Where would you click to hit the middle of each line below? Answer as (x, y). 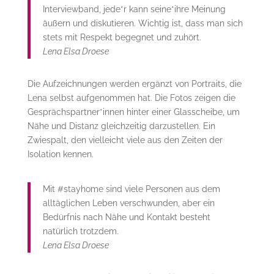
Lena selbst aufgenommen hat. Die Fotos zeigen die (131, 98)
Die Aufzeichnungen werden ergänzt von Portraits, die (134, 84)
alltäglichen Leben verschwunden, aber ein (128, 203)
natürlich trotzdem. (80, 231)
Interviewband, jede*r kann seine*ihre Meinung (134, 9)
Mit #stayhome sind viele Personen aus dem (131, 189)
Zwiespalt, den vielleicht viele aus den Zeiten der (125, 140)
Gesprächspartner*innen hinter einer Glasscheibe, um (133, 112)
